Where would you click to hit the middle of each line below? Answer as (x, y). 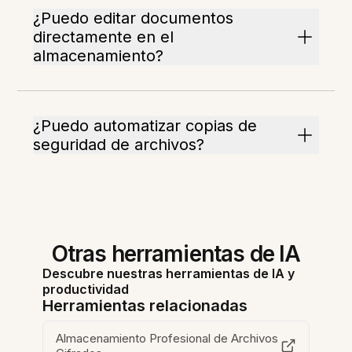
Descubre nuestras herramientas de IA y (169, 274)
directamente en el (104, 37)
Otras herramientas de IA (176, 254)
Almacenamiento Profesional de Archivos (167, 339)
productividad (86, 290)
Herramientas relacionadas (145, 306)
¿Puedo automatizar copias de (145, 126)
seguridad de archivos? (119, 145)
